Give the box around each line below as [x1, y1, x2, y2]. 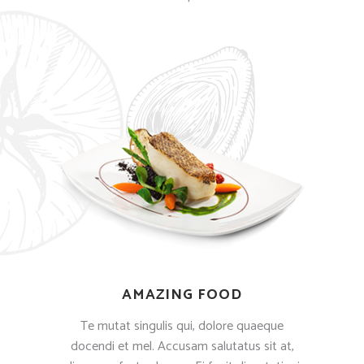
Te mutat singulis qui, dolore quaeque [80, 315, 284, 338]
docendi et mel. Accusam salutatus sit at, [70, 336, 294, 358]
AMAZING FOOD [122, 283, 242, 308]
